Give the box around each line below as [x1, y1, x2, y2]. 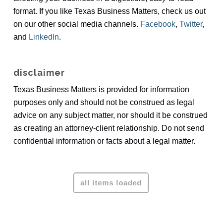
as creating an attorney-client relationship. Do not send [13, 123, 204, 132]
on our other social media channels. [13, 19, 140, 28]
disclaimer [13, 67, 65, 78]
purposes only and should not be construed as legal [13, 98, 194, 107]
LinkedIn [28, 32, 59, 41]
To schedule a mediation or [23, 203, 188, 219]
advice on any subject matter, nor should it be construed [13, 111, 208, 119]
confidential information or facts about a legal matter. [13, 136, 195, 145]
